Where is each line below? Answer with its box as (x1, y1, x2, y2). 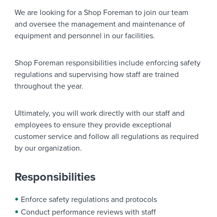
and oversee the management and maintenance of (15, 19, 185, 29)
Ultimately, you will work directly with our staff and (15, 108, 185, 118)
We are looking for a (15, 8, 84, 17)
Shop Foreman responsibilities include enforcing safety (15, 58, 201, 68)
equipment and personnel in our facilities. (15, 31, 157, 41)
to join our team (133, 8, 188, 17)
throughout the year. (15, 81, 85, 91)
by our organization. (15, 143, 84, 153)
